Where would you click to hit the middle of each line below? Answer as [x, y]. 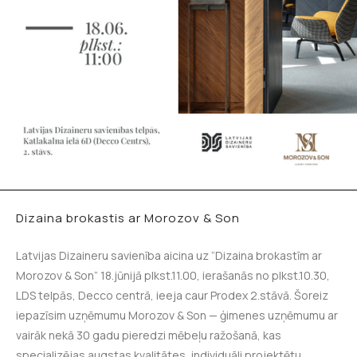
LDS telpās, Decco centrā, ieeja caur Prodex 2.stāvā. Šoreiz [172, 295]
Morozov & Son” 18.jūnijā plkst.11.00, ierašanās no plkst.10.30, [173, 275]
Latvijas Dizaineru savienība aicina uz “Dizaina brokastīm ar [169, 255]
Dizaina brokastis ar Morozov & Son [128, 218]
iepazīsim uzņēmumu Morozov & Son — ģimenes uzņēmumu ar [177, 315]
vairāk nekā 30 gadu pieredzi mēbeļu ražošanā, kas [149, 335]
